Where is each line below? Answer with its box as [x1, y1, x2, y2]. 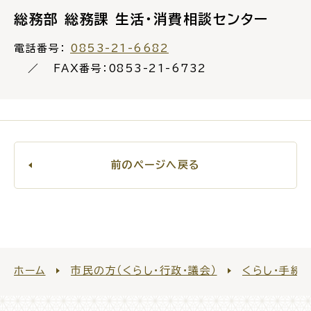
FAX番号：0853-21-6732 [53, 63, 207, 74]
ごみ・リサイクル [28, 76, 109, 87]
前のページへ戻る [110, 160, 201, 171]
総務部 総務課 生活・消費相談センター [14, 12, 269, 26]
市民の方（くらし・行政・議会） [71, 265, 217, 276]
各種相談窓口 [28, 159, 97, 170]
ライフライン [28, 242, 90, 253]
